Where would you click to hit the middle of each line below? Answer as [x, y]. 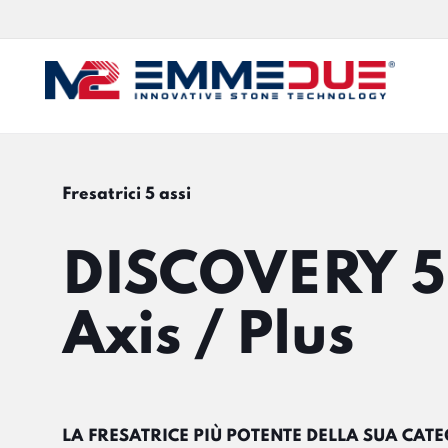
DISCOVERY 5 [254, 277]
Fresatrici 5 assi [126, 194]
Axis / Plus [208, 337]
